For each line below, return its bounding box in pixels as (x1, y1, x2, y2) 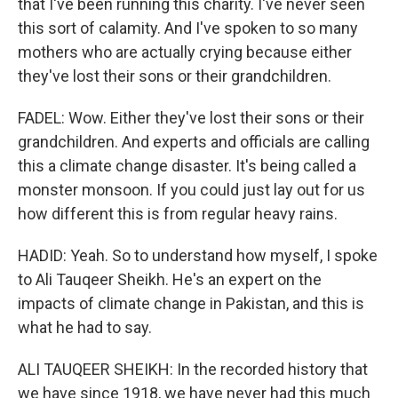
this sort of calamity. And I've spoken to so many (18, 19, 358, 37)
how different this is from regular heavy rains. (18, 204, 338, 223)
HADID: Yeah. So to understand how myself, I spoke (18, 246, 378, 265)
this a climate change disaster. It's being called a (18, 156, 356, 175)
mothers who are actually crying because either (18, 43, 352, 61)
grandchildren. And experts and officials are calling (18, 132, 370, 151)
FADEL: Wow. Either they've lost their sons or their (18, 108, 364, 127)
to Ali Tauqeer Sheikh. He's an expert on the (18, 270, 322, 289)
